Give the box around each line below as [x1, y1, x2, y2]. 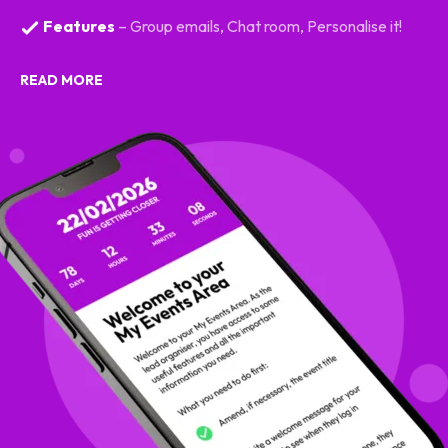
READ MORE [20, 71, 103, 90]
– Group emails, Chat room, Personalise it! [118, 15, 402, 36]
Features [40, 15, 115, 36]
